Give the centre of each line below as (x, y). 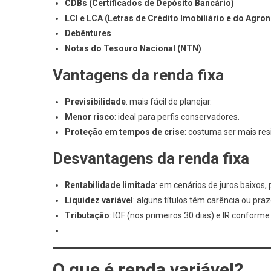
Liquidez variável (99, 200)
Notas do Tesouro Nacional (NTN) (133, 48)
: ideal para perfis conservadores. (177, 117)
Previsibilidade (95, 102)
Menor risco (90, 117)
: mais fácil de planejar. (169, 102)
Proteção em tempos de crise (125, 132)
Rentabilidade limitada (110, 185)
